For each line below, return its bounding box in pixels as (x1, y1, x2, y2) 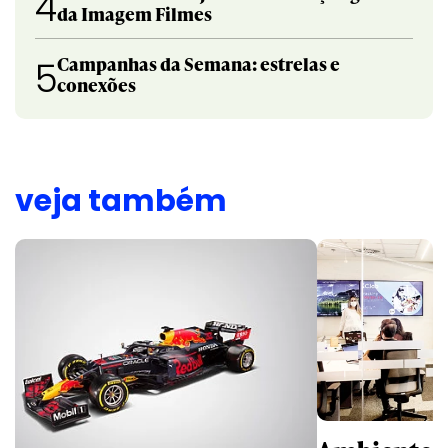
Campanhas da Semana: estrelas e (57, 50, 340, 76)
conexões (57, 71, 136, 97)
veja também (15, 179, 227, 222)
